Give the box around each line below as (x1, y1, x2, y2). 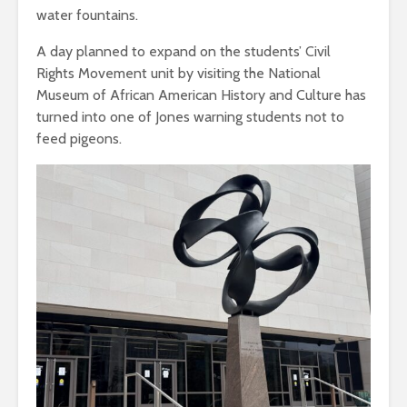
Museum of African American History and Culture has (36, 86, 366, 104)
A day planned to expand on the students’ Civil (36, 43, 331, 61)
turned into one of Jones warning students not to (36, 108, 344, 126)
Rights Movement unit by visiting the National (36, 65, 321, 83)
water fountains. (36, 6, 138, 25)
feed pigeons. (36, 130, 122, 148)
